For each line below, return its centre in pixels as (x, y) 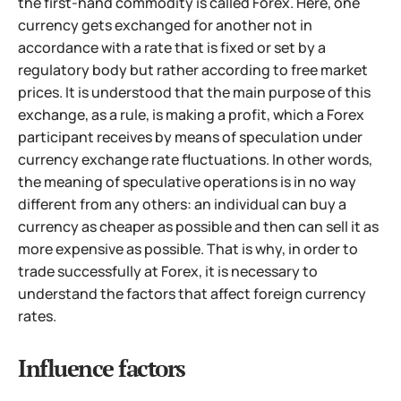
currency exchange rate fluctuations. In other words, (195, 159)
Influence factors (102, 367)
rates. (37, 316)
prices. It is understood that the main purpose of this (194, 92)
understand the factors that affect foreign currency (192, 293)
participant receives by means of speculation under (190, 137)
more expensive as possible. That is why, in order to (188, 248)
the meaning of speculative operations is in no (172, 181)
